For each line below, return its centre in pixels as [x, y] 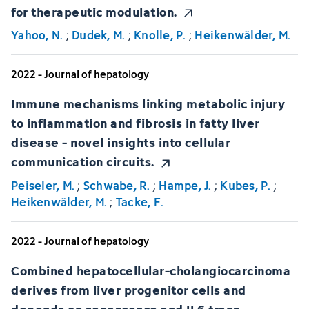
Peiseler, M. [43, 185]
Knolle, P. [160, 36]
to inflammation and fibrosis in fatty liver [136, 123]
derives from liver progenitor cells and [129, 289]
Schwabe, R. [117, 185]
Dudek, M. [99, 36]
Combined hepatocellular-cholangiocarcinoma [151, 270]
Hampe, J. [185, 185]
